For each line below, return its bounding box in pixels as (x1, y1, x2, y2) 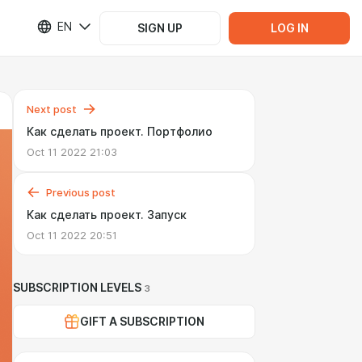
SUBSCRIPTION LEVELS (13, 281, 141, 294)
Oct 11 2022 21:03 (27, 145, 117, 158)
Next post (27, 103, 77, 116)
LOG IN (270, 21, 309, 35)
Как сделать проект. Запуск (27, 208, 187, 221)
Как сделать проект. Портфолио (27, 125, 213, 138)
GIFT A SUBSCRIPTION (80, 315, 204, 328)
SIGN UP (137, 21, 183, 35)
